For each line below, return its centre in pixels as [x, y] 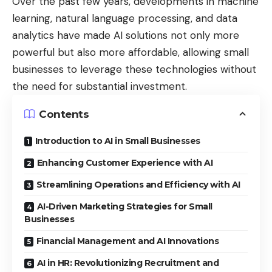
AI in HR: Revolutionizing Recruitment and [127, 263]
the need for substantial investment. [100, 87]
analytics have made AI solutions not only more [126, 36]
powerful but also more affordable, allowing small [131, 53]
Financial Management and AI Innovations [127, 241]
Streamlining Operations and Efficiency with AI [138, 185]
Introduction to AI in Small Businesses [117, 141]
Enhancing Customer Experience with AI [124, 163]
